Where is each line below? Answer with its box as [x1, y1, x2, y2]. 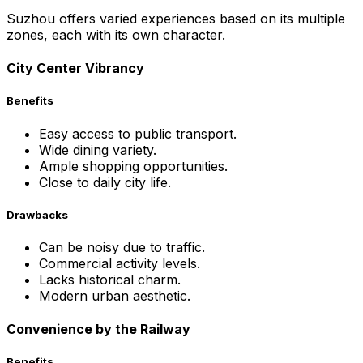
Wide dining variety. [39, 141, 156, 158]
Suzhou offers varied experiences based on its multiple [6, 11, 345, 28]
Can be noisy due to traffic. [39, 238, 205, 255]
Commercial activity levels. [39, 254, 200, 271]
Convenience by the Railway [6, 321, 190, 338]
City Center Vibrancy [6, 60, 144, 77]
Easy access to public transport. [39, 125, 237, 142]
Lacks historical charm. [39, 271, 181, 288]
